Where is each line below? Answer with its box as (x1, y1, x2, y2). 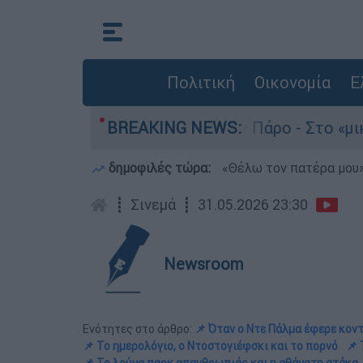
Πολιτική (166, 72, 235, 92)
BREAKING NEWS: (107, 117, 241, 138)
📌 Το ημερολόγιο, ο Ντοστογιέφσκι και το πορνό (83, 339, 338, 353)
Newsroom (164, 254, 244, 274)
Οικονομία (254, 72, 331, 92)
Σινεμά (130, 195, 176, 214)
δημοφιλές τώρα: (105, 160, 214, 176)
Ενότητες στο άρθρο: (83, 322, 194, 336)
